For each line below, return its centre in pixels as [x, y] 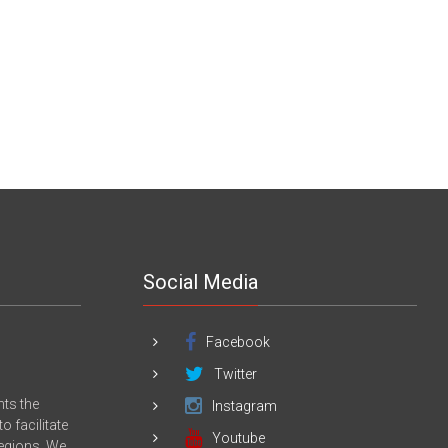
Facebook [238, 341]
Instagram [245, 405]
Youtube [239, 437]
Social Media [201, 281]
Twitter [236, 373]
